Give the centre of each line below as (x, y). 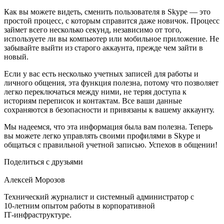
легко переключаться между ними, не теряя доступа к (95, 92)
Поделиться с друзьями (43, 162)
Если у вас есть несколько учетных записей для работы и (101, 74)
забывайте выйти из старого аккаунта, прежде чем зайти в (103, 48)
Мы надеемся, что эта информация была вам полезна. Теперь (108, 127)
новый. (16, 57)
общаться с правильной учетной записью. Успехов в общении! (111, 145)
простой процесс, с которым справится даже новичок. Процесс (112, 21)
